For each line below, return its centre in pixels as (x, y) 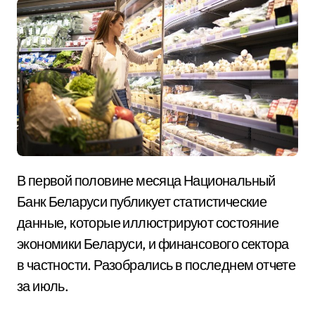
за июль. (43, 285)
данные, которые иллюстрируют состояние (148, 222)
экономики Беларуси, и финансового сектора (153, 243)
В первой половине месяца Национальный (21, 180)
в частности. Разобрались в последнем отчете (156, 264)
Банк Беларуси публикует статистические (142, 201)
